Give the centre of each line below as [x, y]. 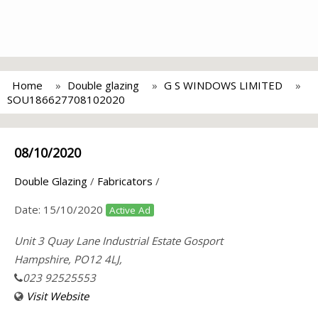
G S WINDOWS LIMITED [223, 85]
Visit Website [57, 296]
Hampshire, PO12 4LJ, [68, 259]
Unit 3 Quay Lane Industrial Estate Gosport [119, 241]
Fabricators [125, 181]
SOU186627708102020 [66, 99]
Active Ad [130, 210]
